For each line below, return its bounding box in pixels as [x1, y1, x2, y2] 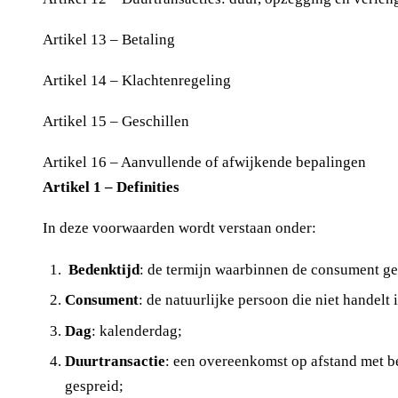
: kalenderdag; [91, 322, 182, 339]
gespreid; [64, 378, 123, 395]
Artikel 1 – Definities [43, 179, 179, 196]
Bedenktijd [68, 260, 139, 278]
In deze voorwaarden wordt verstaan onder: [43, 219, 316, 237]
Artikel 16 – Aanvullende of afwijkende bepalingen [43, 154, 366, 171]
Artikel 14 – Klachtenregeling [43, 72, 231, 89]
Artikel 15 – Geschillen [43, 113, 189, 131]
